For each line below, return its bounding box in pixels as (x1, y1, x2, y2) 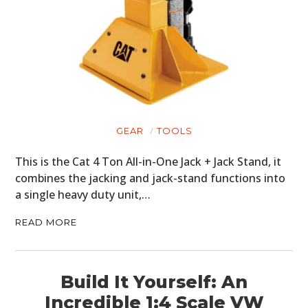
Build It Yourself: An (60, 272, 247, 293)
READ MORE (15, 217, 78, 228)
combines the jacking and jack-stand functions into (15, 170, 286, 186)
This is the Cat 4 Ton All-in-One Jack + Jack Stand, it (15, 154, 282, 170)
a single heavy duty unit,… (15, 187, 151, 203)
